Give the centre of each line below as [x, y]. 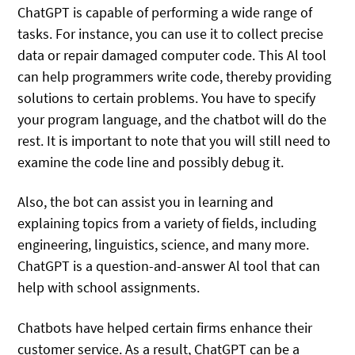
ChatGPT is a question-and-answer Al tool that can [169, 266]
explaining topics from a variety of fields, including [167, 223]
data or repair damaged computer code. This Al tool [172, 55]
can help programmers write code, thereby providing [175, 77]
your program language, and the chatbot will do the [172, 120]
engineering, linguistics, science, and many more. [164, 245]
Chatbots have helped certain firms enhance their [165, 327]
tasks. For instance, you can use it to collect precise [171, 34]
